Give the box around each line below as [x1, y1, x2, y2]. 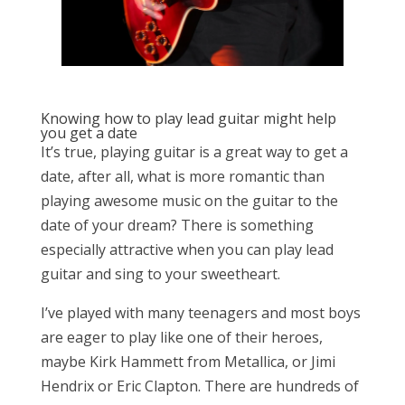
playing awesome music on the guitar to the [40, 191, 338, 212]
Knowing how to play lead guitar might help [40, 108, 336, 129]
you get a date [40, 123, 137, 144]
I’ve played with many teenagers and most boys [40, 303, 361, 324]
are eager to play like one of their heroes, [40, 327, 323, 348]
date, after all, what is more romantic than [40, 166, 325, 187]
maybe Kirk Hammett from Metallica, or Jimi [40, 352, 335, 372]
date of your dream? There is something [40, 215, 314, 236]
